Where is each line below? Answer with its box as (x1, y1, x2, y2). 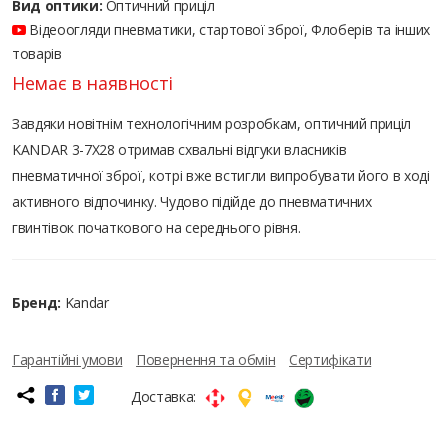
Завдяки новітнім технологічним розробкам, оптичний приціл (12, 113, 412, 133)
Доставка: (130, 386, 196, 406)
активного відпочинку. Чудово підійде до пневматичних (12, 191, 372, 211)
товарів (12, 43, 62, 63)
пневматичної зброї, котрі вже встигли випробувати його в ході (12, 165, 430, 185)
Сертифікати (289, 349, 372, 369)
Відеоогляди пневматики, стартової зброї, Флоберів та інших (25, 19, 431, 39)
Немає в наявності (12, 70, 174, 95)
